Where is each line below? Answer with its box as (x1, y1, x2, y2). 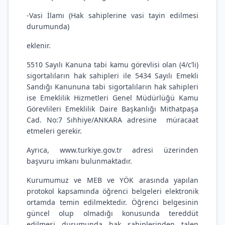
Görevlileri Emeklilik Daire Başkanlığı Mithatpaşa (27, 104, 198, 114)
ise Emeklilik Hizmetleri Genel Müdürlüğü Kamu (27, 93, 198, 102)
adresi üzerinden (122, 145, 199, 155)
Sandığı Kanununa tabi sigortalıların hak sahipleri (27, 82, 198, 91)
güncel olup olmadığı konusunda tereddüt (27, 208, 198, 218)
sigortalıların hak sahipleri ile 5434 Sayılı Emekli (27, 71, 198, 80)
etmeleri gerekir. (27, 126, 82, 136)
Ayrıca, (27, 145, 60, 155)
